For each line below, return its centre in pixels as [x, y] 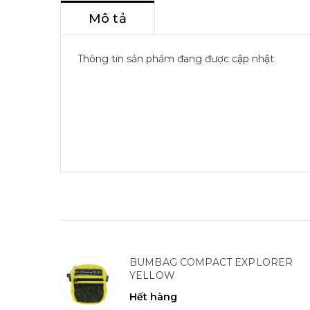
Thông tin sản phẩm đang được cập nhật [176, 59]
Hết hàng [153, 297]
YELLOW [152, 275]
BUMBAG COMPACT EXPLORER [211, 262]
